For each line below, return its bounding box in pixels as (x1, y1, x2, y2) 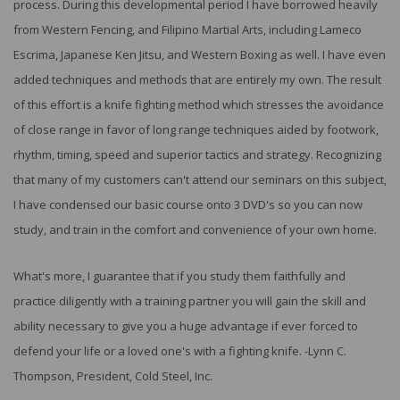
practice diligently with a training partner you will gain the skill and (13, 292, 366, 309)
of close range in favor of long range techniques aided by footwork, (13, 121, 379, 138)
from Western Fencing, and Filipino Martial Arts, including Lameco (13, 21, 362, 38)
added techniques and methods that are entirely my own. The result (13, 71, 381, 88)
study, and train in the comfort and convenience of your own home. (13, 221, 377, 238)
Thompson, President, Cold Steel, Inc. (13, 367, 212, 384)
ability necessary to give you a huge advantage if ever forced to (13, 317, 358, 334)
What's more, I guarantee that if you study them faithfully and (13, 267, 346, 284)
